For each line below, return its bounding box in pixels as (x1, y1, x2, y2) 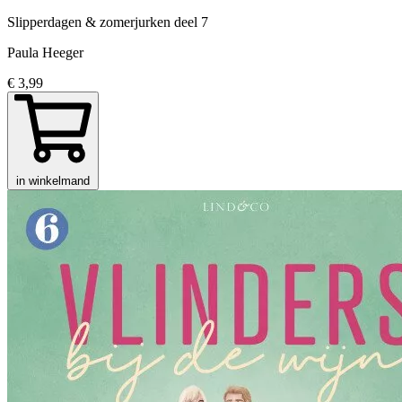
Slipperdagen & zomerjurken (7, 13, 174, 30)
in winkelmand (16, 173, 90, 188)
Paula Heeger (7, 44, 83, 60)
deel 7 (174, 13, 208, 30)
